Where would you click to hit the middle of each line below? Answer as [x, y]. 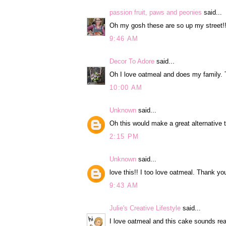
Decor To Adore [132, 61]
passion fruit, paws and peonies [156, 12]
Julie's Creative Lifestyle [145, 208]
